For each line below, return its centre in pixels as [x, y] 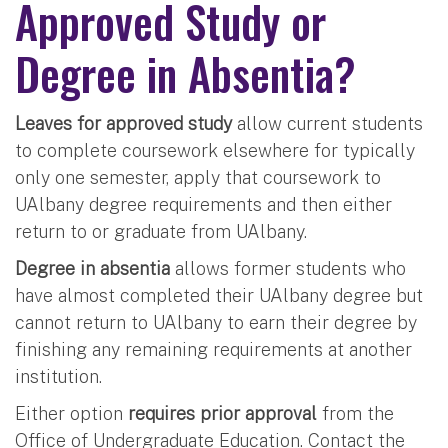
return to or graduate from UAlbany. [163, 231]
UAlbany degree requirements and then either [203, 204]
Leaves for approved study [126, 123]
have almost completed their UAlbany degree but [219, 295]
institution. [61, 376]
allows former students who [290, 268]
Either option [71, 413]
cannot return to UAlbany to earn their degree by [216, 322]
